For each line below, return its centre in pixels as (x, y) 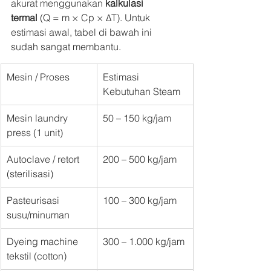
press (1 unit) (35, 133)
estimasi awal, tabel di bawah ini (83, 32)
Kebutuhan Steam (142, 92)
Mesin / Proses (38, 77)
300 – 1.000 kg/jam (144, 242)
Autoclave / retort (44, 159)
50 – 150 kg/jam (137, 118)
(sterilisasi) (30, 174)
